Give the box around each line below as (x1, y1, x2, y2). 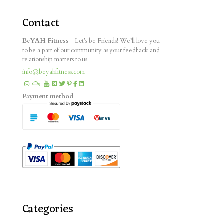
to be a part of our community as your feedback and (22, 46, 160, 55)
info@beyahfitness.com (22, 67, 85, 76)
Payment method (22, 92, 73, 101)
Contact (22, 13, 59, 33)
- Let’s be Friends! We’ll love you (69, 36, 160, 45)
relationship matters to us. (22, 55, 89, 64)
